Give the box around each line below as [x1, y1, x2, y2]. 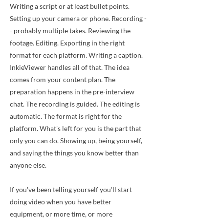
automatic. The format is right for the [10, 112, 122, 120]
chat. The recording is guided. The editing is [10, 100, 140, 108]
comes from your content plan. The [10, 75, 115, 84]
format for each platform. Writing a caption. [10, 51, 143, 59]
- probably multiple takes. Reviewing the [10, 26, 131, 35]
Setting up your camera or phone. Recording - [10, 14, 147, 22]
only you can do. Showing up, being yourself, [10, 136, 142, 145]
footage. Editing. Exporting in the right [10, 39, 125, 47]
